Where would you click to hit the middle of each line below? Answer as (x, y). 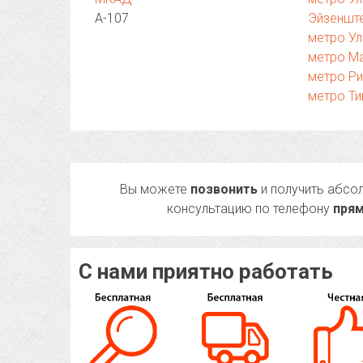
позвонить (224, 189)
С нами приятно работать (206, 271)
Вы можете (156, 189)
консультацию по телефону (250, 209)
